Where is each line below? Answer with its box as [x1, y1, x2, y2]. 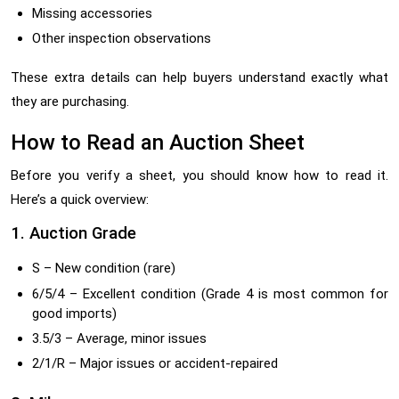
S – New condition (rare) [32, 260, 175, 277]
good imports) [32, 305, 117, 322]
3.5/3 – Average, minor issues [32, 330, 207, 346]
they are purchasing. [11, 94, 129, 110]
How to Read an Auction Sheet [11, 130, 305, 156]
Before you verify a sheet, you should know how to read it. [11, 167, 388, 184]
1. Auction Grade [11, 224, 136, 244]
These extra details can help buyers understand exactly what [11, 69, 388, 86]
